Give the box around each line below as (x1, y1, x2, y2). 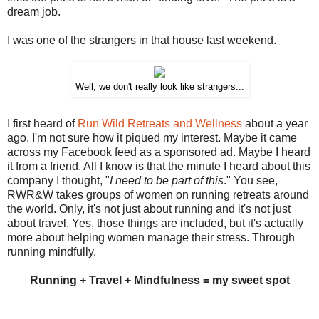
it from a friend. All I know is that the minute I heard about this (7, 159, 310, 172)
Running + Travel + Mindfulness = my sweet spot (29, 273, 290, 286)
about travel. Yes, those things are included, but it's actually (7, 216, 303, 229)
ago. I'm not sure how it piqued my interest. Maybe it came (7, 131, 297, 144)
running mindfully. (7, 245, 96, 258)
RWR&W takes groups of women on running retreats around (7, 188, 309, 201)
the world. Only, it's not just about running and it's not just (7, 202, 291, 215)
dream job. (7, 5, 61, 18)
